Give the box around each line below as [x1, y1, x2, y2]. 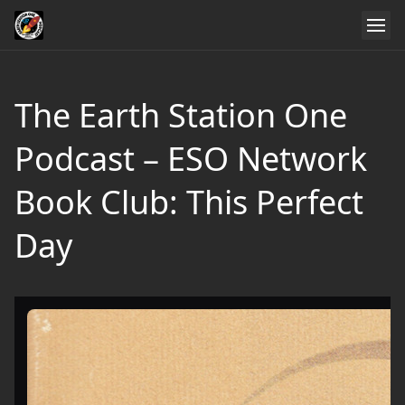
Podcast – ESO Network [14, 137, 367, 181]
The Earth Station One [14, 93, 347, 137]
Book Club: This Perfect [14, 180, 363, 224]
